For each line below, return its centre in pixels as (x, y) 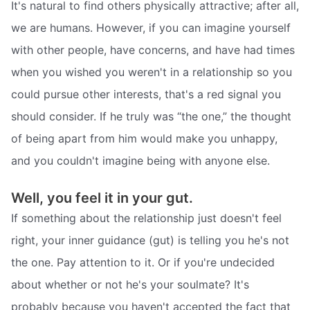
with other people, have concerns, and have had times (153, 49)
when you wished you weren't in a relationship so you (152, 72)
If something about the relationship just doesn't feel (146, 218)
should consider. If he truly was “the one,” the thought (151, 116)
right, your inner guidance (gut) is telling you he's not (150, 240)
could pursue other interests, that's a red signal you (146, 94)
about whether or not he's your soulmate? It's (130, 285)
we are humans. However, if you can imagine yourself (151, 27)
